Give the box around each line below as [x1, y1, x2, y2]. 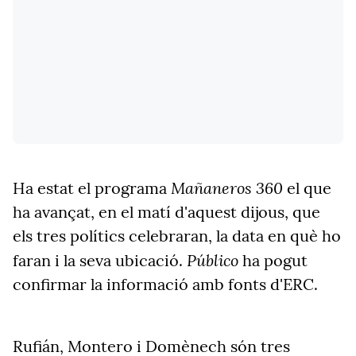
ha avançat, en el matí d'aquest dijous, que [13, 202, 320, 222]
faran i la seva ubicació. [13, 250, 187, 270]
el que [283, 178, 331, 198]
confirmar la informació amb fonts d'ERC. [13, 274, 318, 294]
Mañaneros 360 [171, 177, 283, 198]
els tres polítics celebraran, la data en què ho [13, 226, 341, 246]
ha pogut [238, 250, 308, 270]
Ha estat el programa [13, 178, 171, 198]
